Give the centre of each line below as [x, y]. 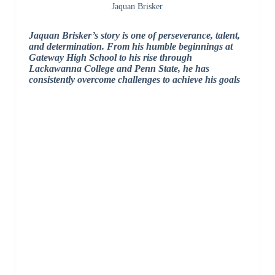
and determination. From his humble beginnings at [130, 47]
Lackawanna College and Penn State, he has [119, 69]
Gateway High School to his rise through [110, 58]
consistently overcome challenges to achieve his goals [134, 80]
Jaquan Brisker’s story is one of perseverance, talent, [134, 36]
